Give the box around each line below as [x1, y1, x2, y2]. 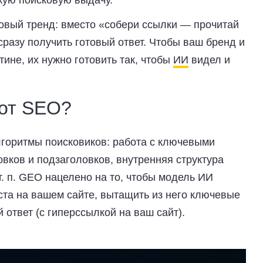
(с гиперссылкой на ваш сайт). [33, 207, 185, 218]
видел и [188, 54, 230, 66]
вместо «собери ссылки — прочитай [58, 19, 239, 31]
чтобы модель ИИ [126, 171, 213, 183]
